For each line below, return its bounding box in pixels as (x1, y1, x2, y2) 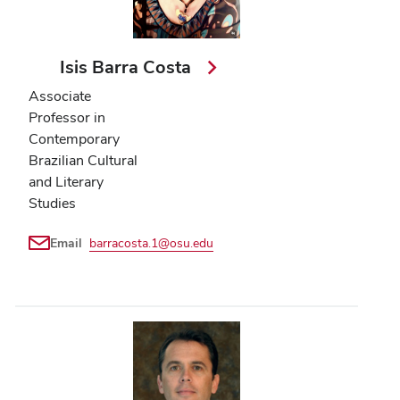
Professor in (29, 107, 105, 127)
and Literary (29, 171, 104, 191)
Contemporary (29, 129, 120, 148)
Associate (29, 86, 91, 105)
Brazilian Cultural (29, 150, 137, 170)
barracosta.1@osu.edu (89, 234, 213, 251)
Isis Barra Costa (60, 54, 196, 79)
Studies (29, 193, 76, 212)
